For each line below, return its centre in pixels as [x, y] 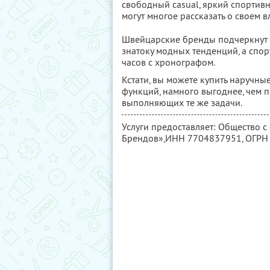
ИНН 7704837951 [203, 138]
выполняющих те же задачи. [182, 102]
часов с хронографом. [168, 62]
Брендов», [143, 138]
